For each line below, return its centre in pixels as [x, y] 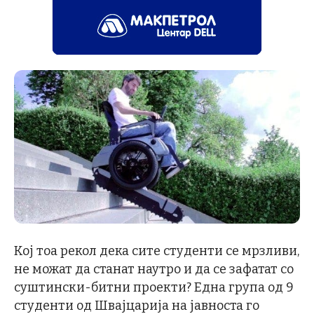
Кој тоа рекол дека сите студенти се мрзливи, [157, 251]
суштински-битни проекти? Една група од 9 [154, 287]
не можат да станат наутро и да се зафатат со [154, 269]
